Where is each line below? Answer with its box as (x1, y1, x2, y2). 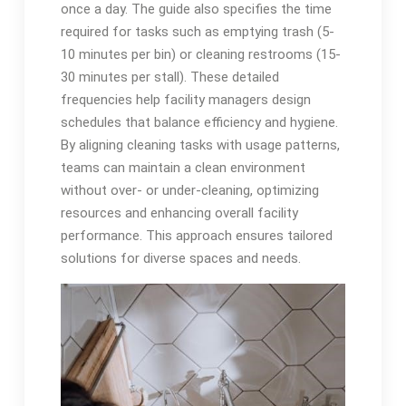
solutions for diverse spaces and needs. (60, 249, 301, 266)
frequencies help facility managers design (60, 91, 311, 108)
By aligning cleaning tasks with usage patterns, (60, 136, 340, 153)
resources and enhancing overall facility (60, 204, 298, 221)
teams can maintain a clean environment (60, 159, 305, 176)
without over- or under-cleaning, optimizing (60, 181, 319, 198)
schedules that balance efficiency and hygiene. (60, 113, 338, 130)
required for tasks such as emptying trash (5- (60, 23, 334, 40)
